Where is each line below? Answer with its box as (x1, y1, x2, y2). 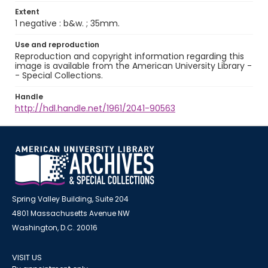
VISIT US (12, 252, 42, 263)
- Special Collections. (15, 69, 103, 81)
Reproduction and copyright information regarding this (15, 50, 244, 62)
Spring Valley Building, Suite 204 (12, 194, 129, 204)
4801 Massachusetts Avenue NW (12, 208, 130, 218)
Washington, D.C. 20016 (12, 223, 98, 233)
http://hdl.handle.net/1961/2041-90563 (15, 102, 175, 114)
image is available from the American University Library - (15, 60, 252, 72)
